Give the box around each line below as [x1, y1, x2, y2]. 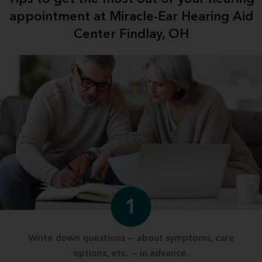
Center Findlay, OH [73, 28, 189, 41]
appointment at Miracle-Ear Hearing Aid [9, 11, 253, 23]
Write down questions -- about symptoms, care [27, 234, 235, 244]
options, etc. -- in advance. [73, 249, 189, 259]
